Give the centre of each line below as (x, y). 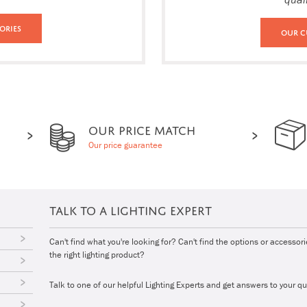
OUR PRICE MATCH (142, 128)
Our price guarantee (125, 145)
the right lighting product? (97, 254)
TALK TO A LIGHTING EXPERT (131, 208)
